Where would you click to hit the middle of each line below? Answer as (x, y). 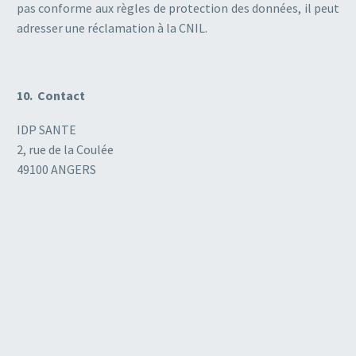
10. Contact (51, 96)
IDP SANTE (46, 129)
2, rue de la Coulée (65, 149)
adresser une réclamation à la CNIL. (112, 28)
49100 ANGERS (56, 169)
